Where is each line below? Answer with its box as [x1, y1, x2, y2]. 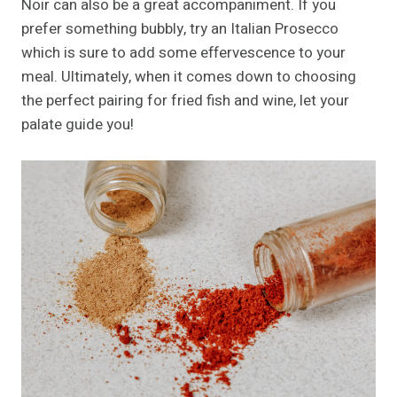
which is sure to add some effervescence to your [21, 42, 346, 65]
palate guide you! [21, 113, 134, 136]
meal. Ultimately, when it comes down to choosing [21, 66, 356, 89]
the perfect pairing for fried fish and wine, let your [21, 90, 349, 113]
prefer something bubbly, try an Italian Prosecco [21, 18, 339, 41]
